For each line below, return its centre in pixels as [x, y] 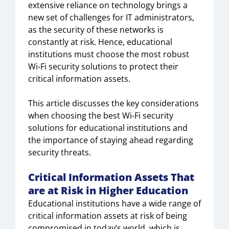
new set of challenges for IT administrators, [111, 17]
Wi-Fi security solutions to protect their [103, 66]
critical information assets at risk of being [108, 216]
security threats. [60, 152]
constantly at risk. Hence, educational [100, 42]
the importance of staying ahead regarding [111, 140]
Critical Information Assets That [111, 177]
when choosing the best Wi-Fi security [101, 116]
